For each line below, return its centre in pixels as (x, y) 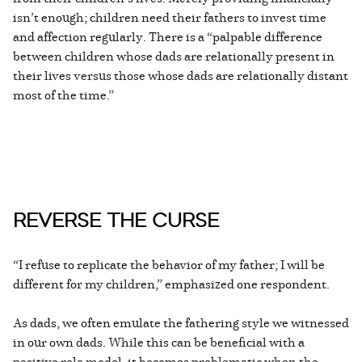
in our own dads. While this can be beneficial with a (159, 342)
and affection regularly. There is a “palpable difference (168, 37)
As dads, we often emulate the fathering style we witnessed (181, 323)
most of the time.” (63, 95)
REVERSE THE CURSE (116, 221)
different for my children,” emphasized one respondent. (171, 284)
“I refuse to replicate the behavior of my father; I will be (169, 265)
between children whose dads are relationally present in (174, 56)
